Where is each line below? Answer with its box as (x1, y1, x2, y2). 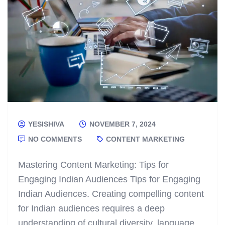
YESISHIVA (26, 120, 64, 129)
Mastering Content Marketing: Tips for (18, 160, 169, 170)
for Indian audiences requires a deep (18, 203, 165, 214)
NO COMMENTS (26, 135, 82, 144)
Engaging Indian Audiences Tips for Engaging (18, 174, 200, 185)
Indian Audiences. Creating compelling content (18, 189, 204, 199)
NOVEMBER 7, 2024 (87, 120, 156, 129)
